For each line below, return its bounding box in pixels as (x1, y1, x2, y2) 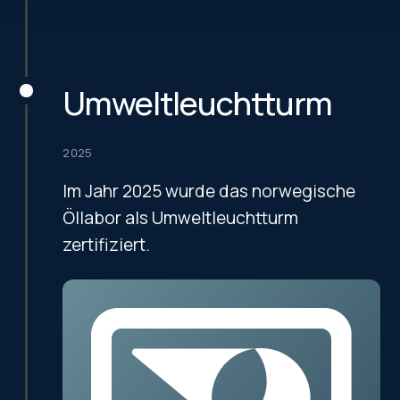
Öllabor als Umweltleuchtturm (62, 206, 299, 230)
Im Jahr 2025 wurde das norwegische (62, 179, 356, 204)
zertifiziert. (62, 233, 151, 257)
